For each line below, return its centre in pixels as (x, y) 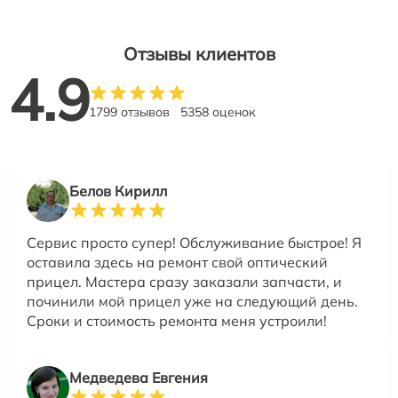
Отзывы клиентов (199, 54)
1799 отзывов (129, 112)
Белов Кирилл (118, 191)
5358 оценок (218, 112)
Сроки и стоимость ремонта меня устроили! (177, 321)
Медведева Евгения (139, 378)
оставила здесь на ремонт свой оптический (177, 263)
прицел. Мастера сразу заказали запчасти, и (184, 282)
